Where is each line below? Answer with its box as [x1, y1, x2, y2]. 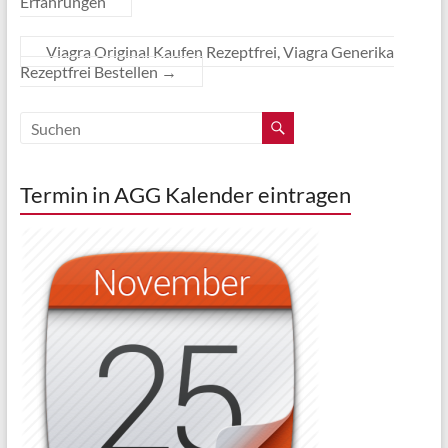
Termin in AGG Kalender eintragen [19, 181, 351, 208]
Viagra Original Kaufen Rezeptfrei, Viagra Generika [45, 42, 394, 61]
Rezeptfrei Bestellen [19, 62, 161, 81]
